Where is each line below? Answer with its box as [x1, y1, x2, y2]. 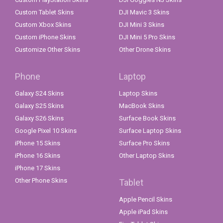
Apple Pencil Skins [119, 196, 172, 204]
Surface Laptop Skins [119, 127, 181, 135]
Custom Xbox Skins [15, 21, 71, 29]
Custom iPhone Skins [15, 33, 76, 41]
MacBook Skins [119, 102, 164, 110]
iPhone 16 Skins [15, 152, 60, 160]
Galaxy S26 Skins [15, 114, 64, 122]
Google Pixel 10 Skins [15, 127, 77, 135]
